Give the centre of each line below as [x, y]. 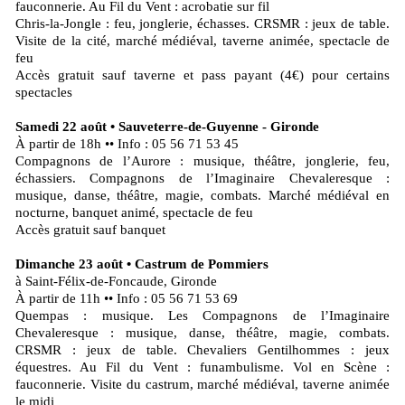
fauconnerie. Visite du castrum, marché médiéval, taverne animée [202, 384]
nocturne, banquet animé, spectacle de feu [134, 212]
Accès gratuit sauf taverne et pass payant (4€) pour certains [202, 75]
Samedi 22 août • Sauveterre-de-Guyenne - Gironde [167, 127]
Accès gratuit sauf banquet [90, 230]
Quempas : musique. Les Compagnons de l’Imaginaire [202, 316]
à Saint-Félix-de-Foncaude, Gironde [116, 281]
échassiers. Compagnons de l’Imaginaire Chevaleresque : [202, 178]
